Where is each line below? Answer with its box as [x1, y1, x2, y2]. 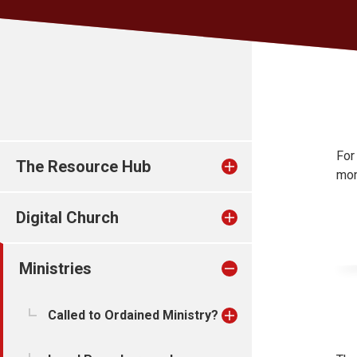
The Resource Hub [16, 157, 151, 176]
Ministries [19, 259, 92, 278]
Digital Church [16, 208, 119, 227]
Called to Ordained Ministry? [48, 308, 218, 323]
